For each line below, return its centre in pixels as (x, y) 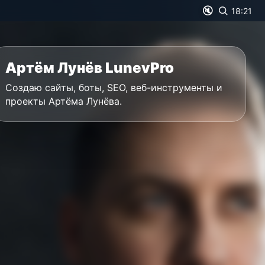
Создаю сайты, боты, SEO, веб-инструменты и (114, 88)
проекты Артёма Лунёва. (64, 101)
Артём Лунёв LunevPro (90, 68)
